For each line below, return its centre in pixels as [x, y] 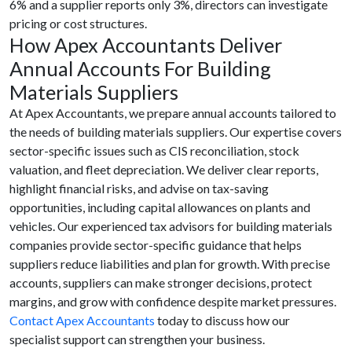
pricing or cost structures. [78, 23]
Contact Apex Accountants [82, 320]
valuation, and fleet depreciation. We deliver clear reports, [164, 169]
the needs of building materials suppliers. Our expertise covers [176, 132]
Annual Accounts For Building [140, 68]
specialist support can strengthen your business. [137, 339]
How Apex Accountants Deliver [146, 45]
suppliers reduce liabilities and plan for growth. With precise [170, 264]
